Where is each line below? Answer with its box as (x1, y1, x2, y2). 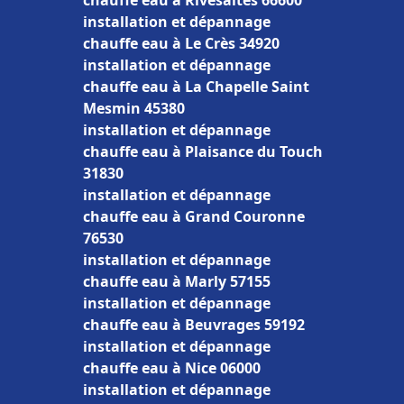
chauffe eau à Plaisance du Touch (83, 142, 323, 161)
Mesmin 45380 (83, 98, 185, 118)
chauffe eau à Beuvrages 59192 (83, 315, 305, 335)
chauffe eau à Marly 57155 (83, 271, 271, 291)
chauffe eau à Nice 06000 (83, 358, 261, 378)
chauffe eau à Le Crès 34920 (83, 33, 280, 53)
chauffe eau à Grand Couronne (83, 207, 305, 226)
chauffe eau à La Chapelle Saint (83, 77, 309, 96)
